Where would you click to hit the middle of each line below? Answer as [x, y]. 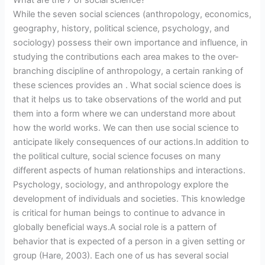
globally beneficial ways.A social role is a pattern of [115, 227]
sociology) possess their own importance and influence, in [131, 43]
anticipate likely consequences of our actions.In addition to [131, 142]
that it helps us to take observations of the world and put [127, 100]
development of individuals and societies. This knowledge [129, 199]
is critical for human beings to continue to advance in [119, 213]
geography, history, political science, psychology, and [122, 29]
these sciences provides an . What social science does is [127, 85]
